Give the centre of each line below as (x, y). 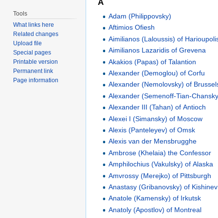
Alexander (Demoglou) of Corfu (157, 73)
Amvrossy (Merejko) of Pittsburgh (160, 175)
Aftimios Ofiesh (132, 27)
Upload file (28, 44)
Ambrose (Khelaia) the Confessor (160, 153)
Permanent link (33, 71)
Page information (36, 81)
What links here (34, 25)
